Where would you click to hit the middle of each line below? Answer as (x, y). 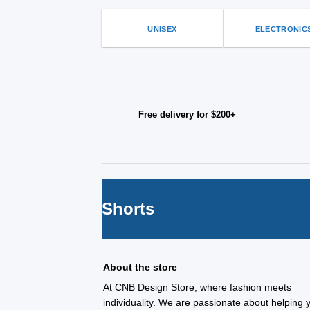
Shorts (128, 209)
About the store (140, 267)
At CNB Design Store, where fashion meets (198, 288)
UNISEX (162, 29)
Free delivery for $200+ (187, 115)
